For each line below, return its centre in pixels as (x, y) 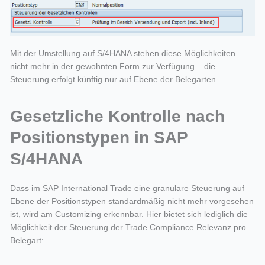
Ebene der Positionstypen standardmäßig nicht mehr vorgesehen (132, 201)
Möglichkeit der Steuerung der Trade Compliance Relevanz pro (128, 227)
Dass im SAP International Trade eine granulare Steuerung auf (127, 188)
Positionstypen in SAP (98, 138)
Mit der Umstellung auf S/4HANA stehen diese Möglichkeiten (122, 53)
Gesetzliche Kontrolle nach (117, 117)
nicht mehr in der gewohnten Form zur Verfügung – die (112, 66)
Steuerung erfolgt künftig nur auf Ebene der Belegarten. (114, 79)
